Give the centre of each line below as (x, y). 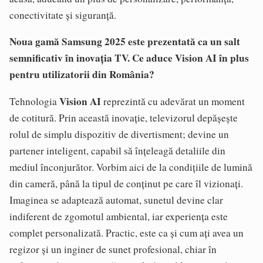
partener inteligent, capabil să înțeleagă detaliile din (117, 150)
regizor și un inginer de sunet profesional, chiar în (113, 249)
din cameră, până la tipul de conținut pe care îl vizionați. (126, 183)
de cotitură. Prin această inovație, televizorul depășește (124, 117)
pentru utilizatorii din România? (82, 75)
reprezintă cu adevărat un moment (173, 101)
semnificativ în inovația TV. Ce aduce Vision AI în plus (129, 58)
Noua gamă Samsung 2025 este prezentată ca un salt (125, 42)
